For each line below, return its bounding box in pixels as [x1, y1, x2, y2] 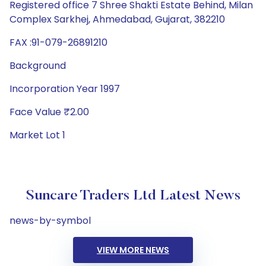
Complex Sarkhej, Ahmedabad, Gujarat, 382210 [9, 12, 225, 26]
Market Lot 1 [9, 128, 65, 142]
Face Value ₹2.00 [9, 105, 89, 119]
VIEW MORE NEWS [97, 244, 169, 256]
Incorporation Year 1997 [9, 82, 120, 96]
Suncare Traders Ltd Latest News [26, 189, 240, 203]
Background [9, 59, 66, 72]
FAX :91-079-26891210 [9, 36, 107, 49]
